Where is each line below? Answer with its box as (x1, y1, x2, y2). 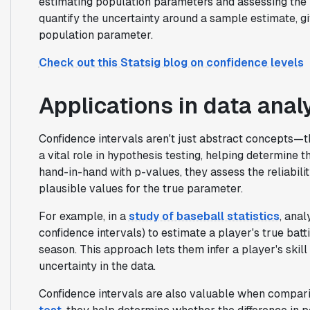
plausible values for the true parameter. (38, 181, 243, 196)
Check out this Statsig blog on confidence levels (38, 55, 304, 70)
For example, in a (38, 208, 129, 224)
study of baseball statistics (128, 208, 280, 224)
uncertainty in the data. (38, 258, 156, 273)
